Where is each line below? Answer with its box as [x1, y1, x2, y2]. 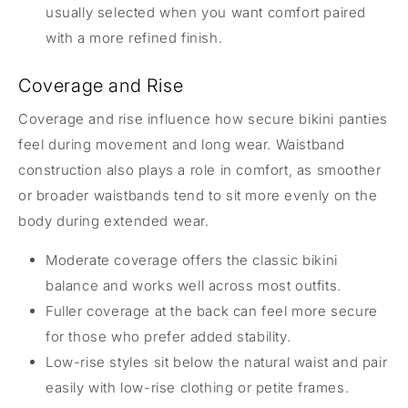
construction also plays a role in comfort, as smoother [18, 160, 382, 178]
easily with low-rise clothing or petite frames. [46, 378, 350, 396]
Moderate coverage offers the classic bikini [46, 250, 338, 269]
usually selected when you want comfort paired [46, 3, 367, 21]
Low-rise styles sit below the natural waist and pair [46, 352, 388, 371]
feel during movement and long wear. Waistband [18, 135, 346, 153]
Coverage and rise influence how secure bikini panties [18, 109, 388, 127]
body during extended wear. [18, 211, 209, 229]
